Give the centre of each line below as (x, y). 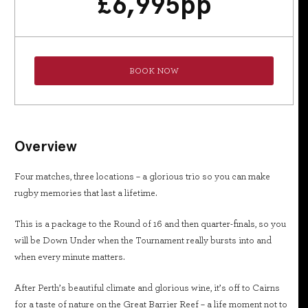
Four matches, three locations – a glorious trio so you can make (142, 177)
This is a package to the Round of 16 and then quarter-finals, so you (150, 224)
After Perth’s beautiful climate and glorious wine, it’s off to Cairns (147, 288)
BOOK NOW (154, 71)
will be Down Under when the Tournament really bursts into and (143, 241)
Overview (46, 146)
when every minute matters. (70, 257)
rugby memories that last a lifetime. (86, 193)
